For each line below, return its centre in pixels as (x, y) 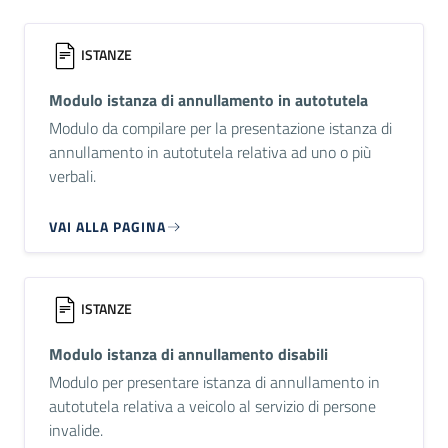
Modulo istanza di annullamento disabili (188, 354)
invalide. (76, 430)
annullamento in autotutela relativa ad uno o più (210, 152)
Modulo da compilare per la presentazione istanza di (220, 128)
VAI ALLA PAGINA (107, 226)
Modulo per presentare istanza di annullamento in (214, 382)
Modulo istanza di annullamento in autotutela (208, 100)
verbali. (72, 176)
